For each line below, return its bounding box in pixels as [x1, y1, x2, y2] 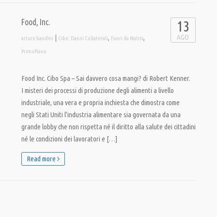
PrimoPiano [21, 48, 46, 54]
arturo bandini [21, 35, 53, 41]
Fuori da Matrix [111, 35, 143, 41]
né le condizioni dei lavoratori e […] [21, 135, 117, 143]
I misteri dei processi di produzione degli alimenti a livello [21, 86, 174, 94]
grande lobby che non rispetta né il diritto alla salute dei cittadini [21, 123, 196, 131]
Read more [27, 155, 57, 163]
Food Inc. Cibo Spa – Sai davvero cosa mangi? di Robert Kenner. [21, 74, 190, 82]
